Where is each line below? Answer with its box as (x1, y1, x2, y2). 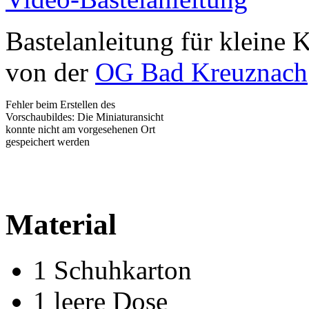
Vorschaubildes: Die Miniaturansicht (6, 110, 163, 123)
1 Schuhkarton (33, 255, 192, 286)
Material (6, 208, 117, 241)
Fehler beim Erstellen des (6, 98, 115, 110)
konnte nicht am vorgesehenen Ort (6, 123, 155, 135)
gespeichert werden (6, 135, 90, 148)
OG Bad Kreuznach (95, 57, 308, 87)
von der (6, 57, 95, 87)
